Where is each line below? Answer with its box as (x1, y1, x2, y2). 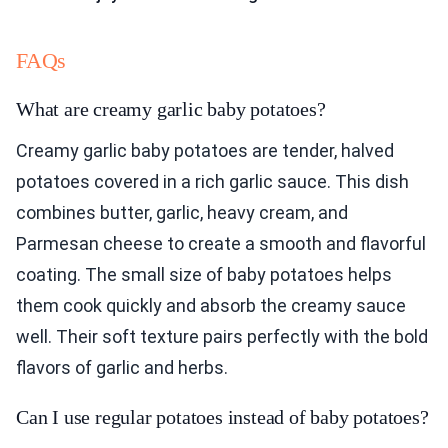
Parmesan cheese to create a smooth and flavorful (16, 233, 426, 255)
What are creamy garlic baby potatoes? (16, 98, 326, 121)
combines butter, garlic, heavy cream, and (16, 202, 348, 224)
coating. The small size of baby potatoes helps (16, 264, 392, 286)
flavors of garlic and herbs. (16, 357, 228, 379)
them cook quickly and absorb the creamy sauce (16, 295, 406, 317)
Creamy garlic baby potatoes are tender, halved (16, 140, 394, 162)
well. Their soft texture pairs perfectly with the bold (16, 326, 428, 348)
